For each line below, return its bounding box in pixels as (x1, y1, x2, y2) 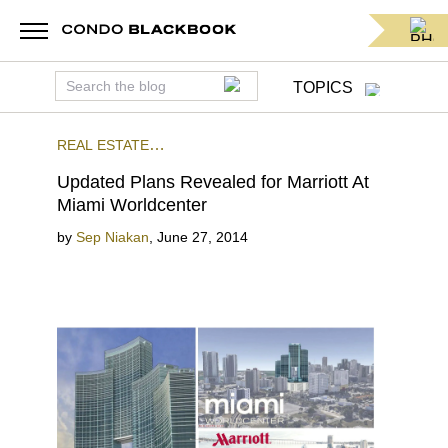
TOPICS (292, 79, 353, 96)
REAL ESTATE (56, 137, 149, 153)
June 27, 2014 (156, 229, 248, 245)
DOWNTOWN (310, 161, 398, 177)
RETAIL (105, 161, 154, 177)
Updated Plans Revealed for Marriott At (56, 172, 369, 192)
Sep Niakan (75, 229, 149, 245)
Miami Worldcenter (56, 195, 207, 215)
